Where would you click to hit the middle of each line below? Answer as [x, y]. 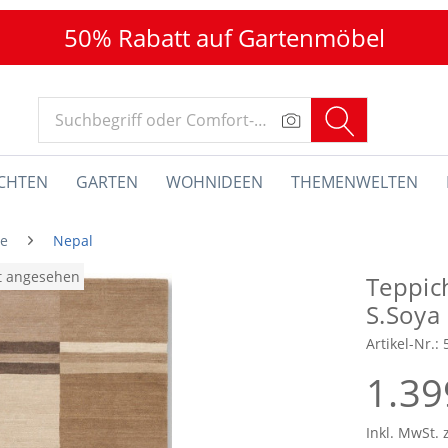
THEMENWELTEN [354, 182]
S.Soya [403, 314]
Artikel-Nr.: [404, 343]
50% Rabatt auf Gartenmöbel [224, 37]
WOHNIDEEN [214, 182]
